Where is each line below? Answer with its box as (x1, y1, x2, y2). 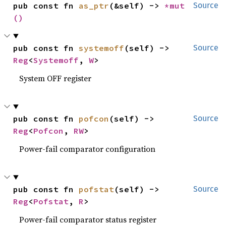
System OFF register (19, 73, 92, 84)
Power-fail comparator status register (19, 214, 157, 225)
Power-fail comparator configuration (19, 143, 156, 154)
